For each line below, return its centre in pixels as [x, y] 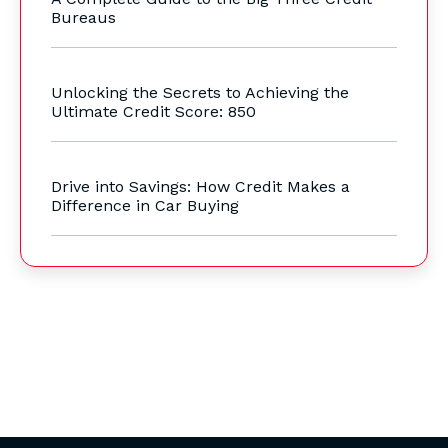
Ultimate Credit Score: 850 [153, 112]
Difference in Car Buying [145, 206]
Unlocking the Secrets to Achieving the [200, 93]
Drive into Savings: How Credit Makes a [200, 187]
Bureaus [83, 18]
